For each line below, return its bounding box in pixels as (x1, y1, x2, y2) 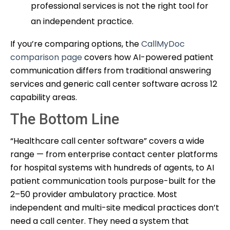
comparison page (10, 51, 82, 63)
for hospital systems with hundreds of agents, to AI (10, 161, 214, 174)
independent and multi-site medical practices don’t (10, 201, 219, 214)
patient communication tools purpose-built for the (10, 175, 216, 187)
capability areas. (10, 91, 77, 103)
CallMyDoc (141, 37, 185, 50)
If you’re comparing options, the (10, 37, 141, 50)
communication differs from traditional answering (10, 64, 211, 76)
